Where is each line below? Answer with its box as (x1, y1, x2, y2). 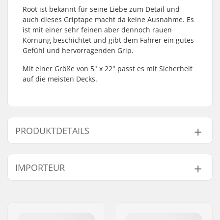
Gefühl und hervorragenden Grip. (23, 46, 134, 55)
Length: (30, 150, 55, 159)
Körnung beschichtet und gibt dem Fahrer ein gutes (23, 35, 194, 45)
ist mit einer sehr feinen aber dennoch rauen (23, 25, 172, 34)
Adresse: (23, 199, 47, 208)
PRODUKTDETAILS (15, 125, 89, 137)
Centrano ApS (73, 185, 113, 194)
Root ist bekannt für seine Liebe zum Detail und (23, 4, 180, 14)
